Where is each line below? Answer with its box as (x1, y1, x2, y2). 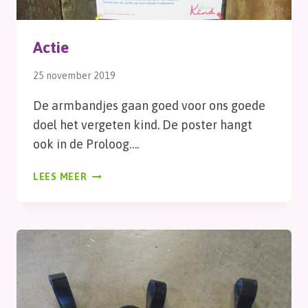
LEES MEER (33, 171, 87, 183)
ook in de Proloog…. (33, 137, 139, 152)
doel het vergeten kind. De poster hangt (33, 118, 252, 133)
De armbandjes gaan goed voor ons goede (33, 98, 265, 113)
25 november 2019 (33, 70, 115, 82)
